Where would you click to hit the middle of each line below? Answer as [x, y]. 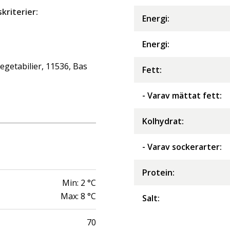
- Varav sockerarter [181, 147]
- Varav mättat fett [181, 96]
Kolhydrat [162, 121]
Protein [157, 173]
